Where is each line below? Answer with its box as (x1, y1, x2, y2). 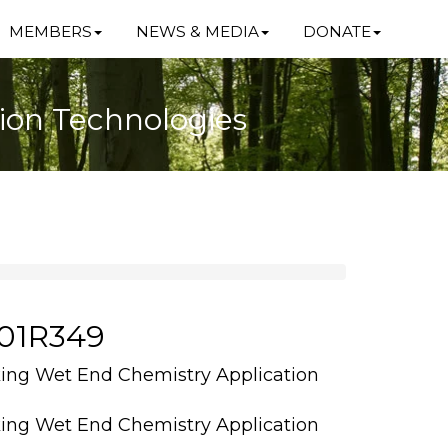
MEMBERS (8, 22, 92, 41)
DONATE (302, 22, 371, 41)
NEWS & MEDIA (135, 22, 259, 41)
